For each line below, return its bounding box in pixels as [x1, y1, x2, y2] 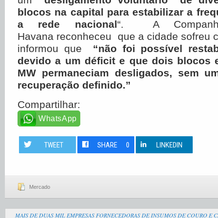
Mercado [29, 184, 50, 190]
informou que [18, 43, 93, 54]
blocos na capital [18, 6, 104, 18]
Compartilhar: [18, 99, 80, 110]
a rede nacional [18, 18, 117, 30]
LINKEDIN [156, 141, 183, 149]
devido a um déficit [18, 55, 115, 66]
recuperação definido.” [18, 79, 131, 91]
